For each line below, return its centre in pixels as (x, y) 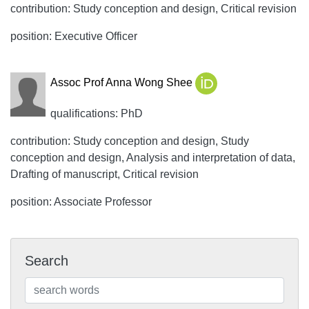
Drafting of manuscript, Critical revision (104, 174)
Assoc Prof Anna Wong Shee (122, 83)
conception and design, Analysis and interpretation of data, (153, 158)
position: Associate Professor (81, 202)
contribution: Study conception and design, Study (130, 141)
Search (47, 261)
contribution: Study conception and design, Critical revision (153, 9)
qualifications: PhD (96, 113)
